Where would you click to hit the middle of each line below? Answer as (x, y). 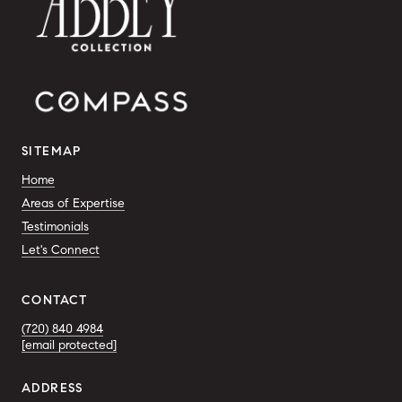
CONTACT (55, 300)
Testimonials (55, 226)
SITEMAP (52, 151)
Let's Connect (61, 249)
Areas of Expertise (73, 203)
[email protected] (69, 345)
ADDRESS (52, 388)
